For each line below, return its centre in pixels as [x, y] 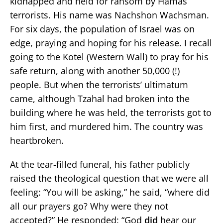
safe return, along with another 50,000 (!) [95, 71]
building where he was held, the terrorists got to [111, 112]
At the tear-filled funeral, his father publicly [100, 164]
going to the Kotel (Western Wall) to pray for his [109, 57]
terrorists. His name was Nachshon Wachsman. [110, 15]
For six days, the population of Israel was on [102, 29]
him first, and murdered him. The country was [107, 126]
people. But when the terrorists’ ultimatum [99, 85]
